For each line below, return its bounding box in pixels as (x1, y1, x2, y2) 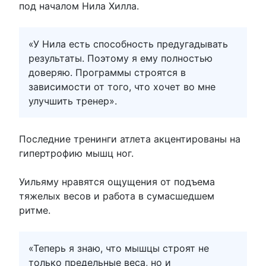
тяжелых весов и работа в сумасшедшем (19, 189, 214, 202)
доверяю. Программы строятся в (28, 66, 186, 78)
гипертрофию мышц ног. (19, 147, 134, 159)
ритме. (19, 204, 50, 216)
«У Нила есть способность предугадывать (28, 37, 228, 50)
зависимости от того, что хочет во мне (28, 80, 216, 93)
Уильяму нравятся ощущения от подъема (19, 175, 215, 188)
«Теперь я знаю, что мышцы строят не (28, 242, 209, 254)
